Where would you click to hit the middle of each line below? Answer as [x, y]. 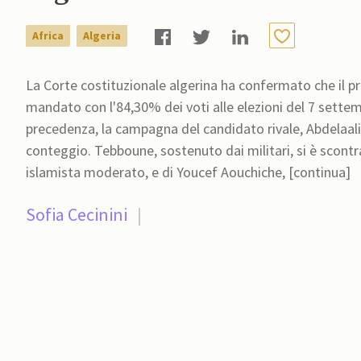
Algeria [102, 35]
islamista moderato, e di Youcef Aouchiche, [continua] [188, 172]
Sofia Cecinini [77, 215]
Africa [48, 35]
